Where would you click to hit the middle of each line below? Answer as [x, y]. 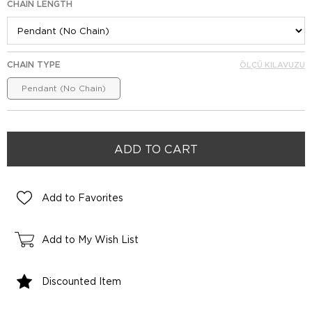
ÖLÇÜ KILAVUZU [272, 65]
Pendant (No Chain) [64, 88]
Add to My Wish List [90, 240]
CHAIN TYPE [34, 64]
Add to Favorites [83, 198]
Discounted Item [81, 281]
